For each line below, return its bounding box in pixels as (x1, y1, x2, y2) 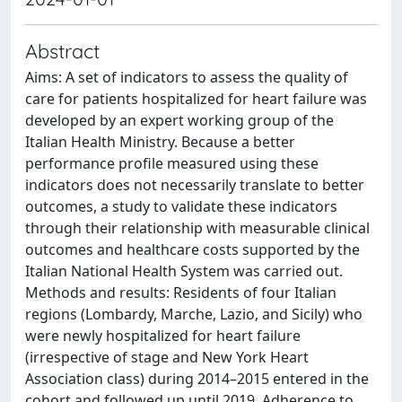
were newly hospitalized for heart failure (25, 326, 301, 345)
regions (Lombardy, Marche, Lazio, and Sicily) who (25, 304, 363, 324)
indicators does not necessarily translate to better (25, 175, 364, 195)
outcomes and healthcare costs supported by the (25, 240, 360, 259)
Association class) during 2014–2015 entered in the (25, 369, 369, 389)
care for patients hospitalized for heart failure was (25, 89, 367, 109)
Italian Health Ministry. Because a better (25, 132, 295, 152)
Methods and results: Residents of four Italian (25, 283, 336, 302)
